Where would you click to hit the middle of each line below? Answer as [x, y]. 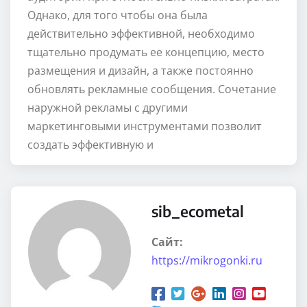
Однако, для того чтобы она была [118, 15]
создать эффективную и [90, 145]
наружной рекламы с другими [108, 108]
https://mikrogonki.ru [207, 261]
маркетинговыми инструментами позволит [145, 126]
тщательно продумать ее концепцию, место [146, 52]
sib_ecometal [198, 211]
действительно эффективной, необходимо [141, 34]
